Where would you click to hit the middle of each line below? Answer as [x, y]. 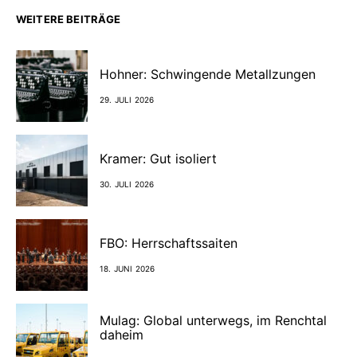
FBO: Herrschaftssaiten [169, 243]
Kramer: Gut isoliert [158, 158]
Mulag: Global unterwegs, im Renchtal [213, 320]
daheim [122, 334]
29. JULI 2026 [127, 99]
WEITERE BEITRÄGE [69, 20]
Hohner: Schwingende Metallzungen [210, 74]
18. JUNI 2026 [127, 268]
